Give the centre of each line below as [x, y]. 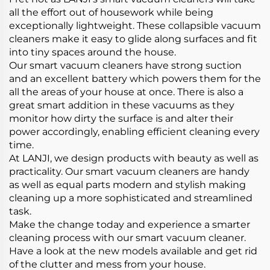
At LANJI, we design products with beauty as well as [134, 158]
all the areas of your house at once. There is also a [126, 92]
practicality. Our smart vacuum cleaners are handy [129, 171]
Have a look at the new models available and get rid [133, 251]
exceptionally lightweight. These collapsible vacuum [135, 26]
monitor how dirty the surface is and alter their [121, 118]
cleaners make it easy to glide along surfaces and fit [133, 39]
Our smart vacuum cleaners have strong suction [125, 65]
